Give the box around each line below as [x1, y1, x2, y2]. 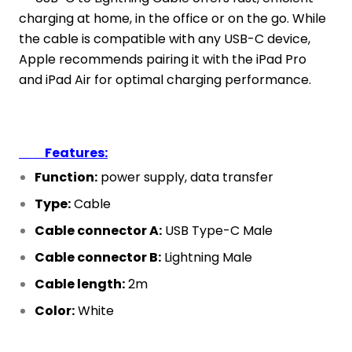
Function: [35, 167, 97, 186]
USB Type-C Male [162, 221, 273, 240]
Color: [35, 301, 75, 320]
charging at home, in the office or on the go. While [19, 9, 326, 27]
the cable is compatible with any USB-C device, [19, 29, 310, 48]
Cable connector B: [35, 247, 161, 266]
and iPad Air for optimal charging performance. [19, 70, 311, 89]
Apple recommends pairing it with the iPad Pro [19, 49, 306, 68]
